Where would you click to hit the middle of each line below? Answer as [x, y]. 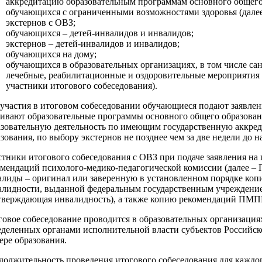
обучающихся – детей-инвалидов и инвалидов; [100, 33]
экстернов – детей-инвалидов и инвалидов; [93, 44]
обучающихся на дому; [51, 54]
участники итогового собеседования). [82, 86]
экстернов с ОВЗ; [41, 23]
